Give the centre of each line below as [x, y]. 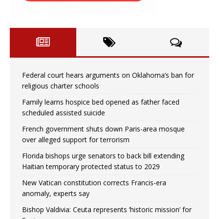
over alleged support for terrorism [76, 139]
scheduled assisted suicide [64, 112]
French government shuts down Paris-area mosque [103, 129]
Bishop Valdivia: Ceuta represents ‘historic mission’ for [107, 209]
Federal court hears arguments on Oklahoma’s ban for [108, 75]
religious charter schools [61, 86]
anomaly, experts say [56, 193]
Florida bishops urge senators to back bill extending [103, 155]
